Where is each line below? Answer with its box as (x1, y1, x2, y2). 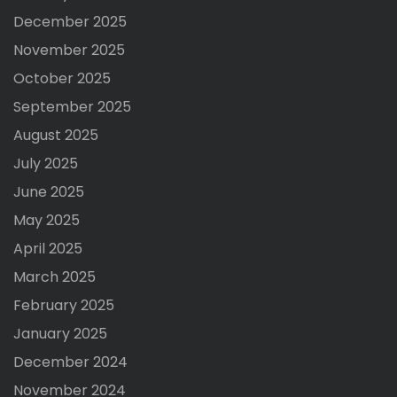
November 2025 (13, 39, 125, 60)
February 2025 (13, 294, 114, 315)
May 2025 (13, 209, 80, 230)
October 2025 (13, 67, 111, 89)
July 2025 (13, 152, 78, 174)
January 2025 (13, 323, 107, 344)
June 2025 (13, 181, 84, 202)
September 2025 (13, 96, 131, 117)
